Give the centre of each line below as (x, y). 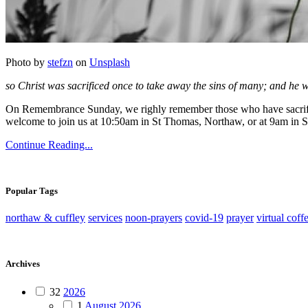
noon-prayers (154, 217)
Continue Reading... (49, 144)
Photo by (26, 62)
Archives (23, 263)
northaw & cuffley (45, 217)
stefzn (60, 62)
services (105, 217)
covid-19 (204, 217)
